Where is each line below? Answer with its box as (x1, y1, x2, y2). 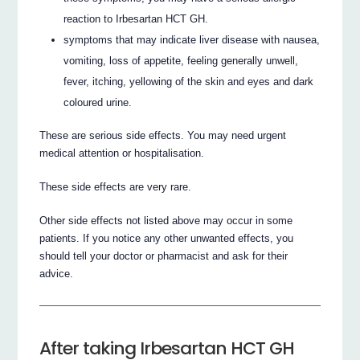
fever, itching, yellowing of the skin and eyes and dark (63, 76, 314, 88)
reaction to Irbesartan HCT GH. (63, 13, 209, 26)
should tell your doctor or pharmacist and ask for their (39, 249, 288, 262)
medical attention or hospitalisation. (39, 146, 205, 159)
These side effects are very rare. (39, 180, 192, 193)
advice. (39, 267, 74, 280)
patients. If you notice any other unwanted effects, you (39, 231, 294, 244)
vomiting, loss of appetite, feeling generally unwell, (63, 55, 299, 67)
